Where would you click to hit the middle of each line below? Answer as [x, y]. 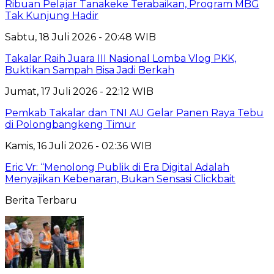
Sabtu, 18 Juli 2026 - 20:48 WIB [80, 37]
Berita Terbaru [41, 201]
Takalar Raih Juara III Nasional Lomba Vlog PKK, [120, 59]
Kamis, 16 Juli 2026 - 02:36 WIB [78, 146]
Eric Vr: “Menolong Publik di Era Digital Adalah [117, 168]
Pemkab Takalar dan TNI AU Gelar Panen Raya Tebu [134, 113]
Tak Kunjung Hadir [52, 16]
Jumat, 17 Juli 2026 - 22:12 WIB [79, 92]
